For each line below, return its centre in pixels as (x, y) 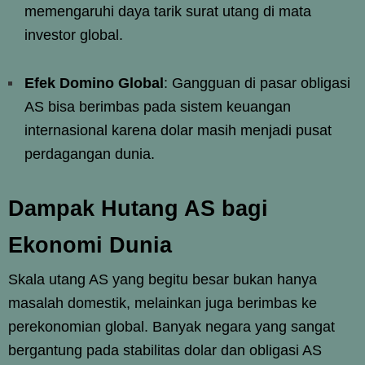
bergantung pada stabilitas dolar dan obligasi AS (165, 350)
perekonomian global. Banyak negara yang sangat (172, 326)
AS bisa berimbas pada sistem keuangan (158, 106)
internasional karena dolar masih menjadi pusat (178, 130)
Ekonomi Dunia (90, 245)
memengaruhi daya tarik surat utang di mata (168, 11)
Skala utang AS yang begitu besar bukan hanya (163, 279)
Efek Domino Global (94, 83)
